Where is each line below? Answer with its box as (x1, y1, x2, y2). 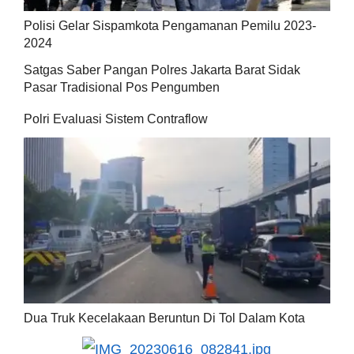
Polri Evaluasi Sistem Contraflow (23, 112, 208, 126)
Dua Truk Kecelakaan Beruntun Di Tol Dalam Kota (23, 311, 305, 325)
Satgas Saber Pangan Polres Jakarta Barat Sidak (23, 63, 300, 77)
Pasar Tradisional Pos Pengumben (23, 81, 220, 95)
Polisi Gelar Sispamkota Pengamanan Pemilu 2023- (23, 19, 316, 33)
